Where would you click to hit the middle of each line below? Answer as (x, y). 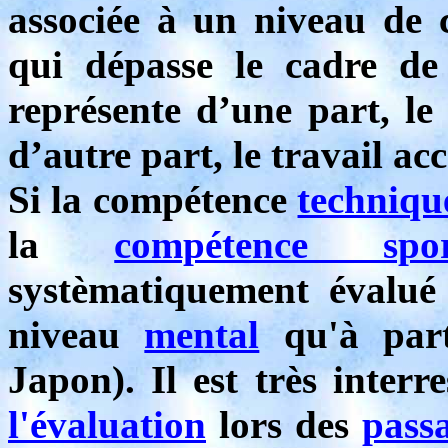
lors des (284, 424)
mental (202, 334)
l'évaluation (107, 424)
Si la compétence (153, 199)
